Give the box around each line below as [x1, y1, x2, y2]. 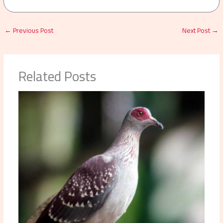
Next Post [182, 24, 212, 37]
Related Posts [18, 63, 96, 89]
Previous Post [11, 24, 54, 37]
